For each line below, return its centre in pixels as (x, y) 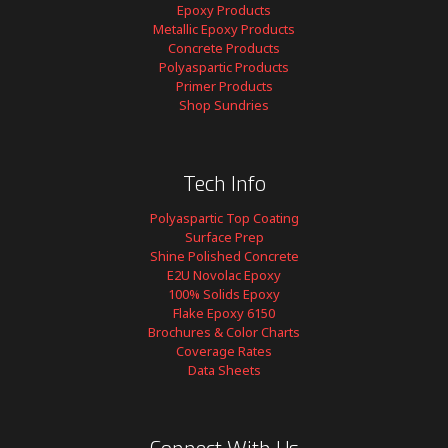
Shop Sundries (224, 105)
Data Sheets (224, 370)
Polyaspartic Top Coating (224, 218)
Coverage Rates (224, 351)
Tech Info (224, 184)
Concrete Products (224, 48)
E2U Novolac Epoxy (224, 275)
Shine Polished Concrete (224, 256)
